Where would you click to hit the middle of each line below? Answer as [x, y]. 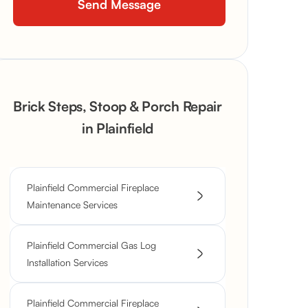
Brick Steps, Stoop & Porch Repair [118, 106]
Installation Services [67, 262]
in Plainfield [118, 128]
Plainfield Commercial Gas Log [91, 245]
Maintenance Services [72, 205]
